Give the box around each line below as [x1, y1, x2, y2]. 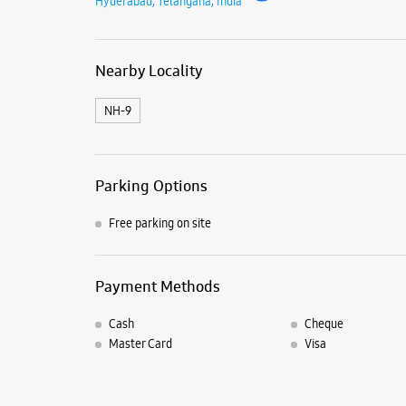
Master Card [108, 335, 172, 353]
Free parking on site [108, 214, 211, 231]
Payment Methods [94, 275, 220, 296]
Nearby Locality [94, 60, 203, 81]
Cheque [304, 315, 343, 333]
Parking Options [94, 175, 208, 196]
